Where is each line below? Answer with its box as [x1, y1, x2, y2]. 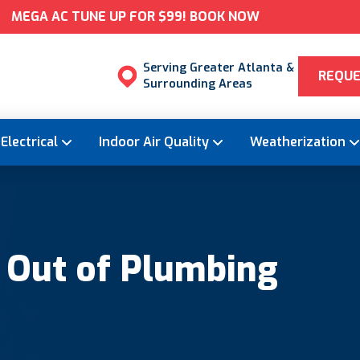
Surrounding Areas [143, 76, 253, 92]
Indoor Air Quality [99, 133, 209, 151]
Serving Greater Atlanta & [143, 60, 295, 76]
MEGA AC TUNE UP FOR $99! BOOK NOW [11, 8, 260, 25]
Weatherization [250, 133, 346, 151]
